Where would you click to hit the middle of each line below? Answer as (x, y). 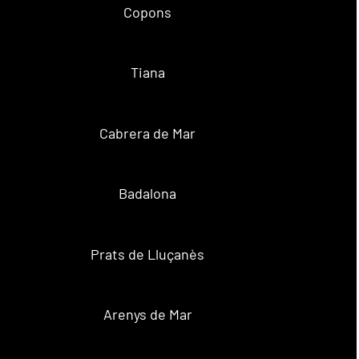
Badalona (148, 194)
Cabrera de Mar (148, 133)
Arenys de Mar (147, 315)
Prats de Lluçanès (148, 254)
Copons (148, 12)
